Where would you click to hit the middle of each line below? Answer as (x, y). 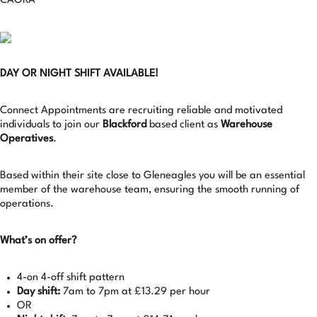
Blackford (125, 125)
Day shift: (39, 292)
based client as (184, 125)
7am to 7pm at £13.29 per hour (135, 292)
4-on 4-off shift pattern (71, 278)
